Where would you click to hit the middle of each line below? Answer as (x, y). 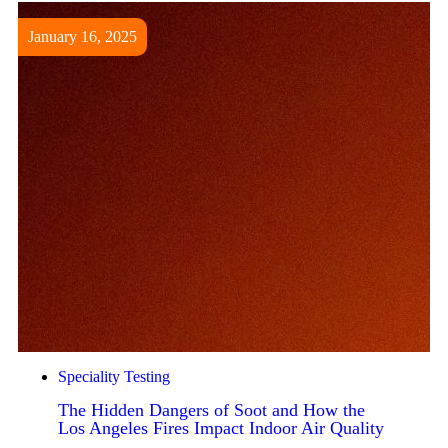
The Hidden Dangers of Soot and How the (211, 410)
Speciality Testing (114, 376)
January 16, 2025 (82, 36)
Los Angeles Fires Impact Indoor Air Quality (221, 428)
